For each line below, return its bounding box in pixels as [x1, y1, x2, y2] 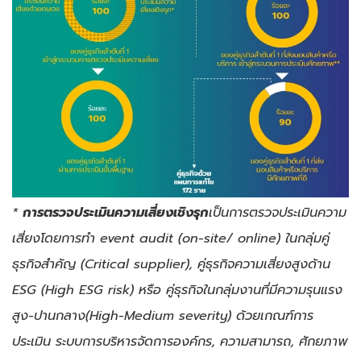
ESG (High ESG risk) [12, 280, 139, 301]
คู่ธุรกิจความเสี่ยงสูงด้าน [197, 254, 330, 275]
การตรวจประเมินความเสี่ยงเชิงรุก [23, 202, 209, 223]
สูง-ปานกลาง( [12, 305, 89, 326]
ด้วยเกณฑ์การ [236, 305, 313, 326]
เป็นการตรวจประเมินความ [209, 202, 346, 223]
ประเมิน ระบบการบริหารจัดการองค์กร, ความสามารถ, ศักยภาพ [12, 331, 348, 352]
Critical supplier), [85, 254, 197, 275]
